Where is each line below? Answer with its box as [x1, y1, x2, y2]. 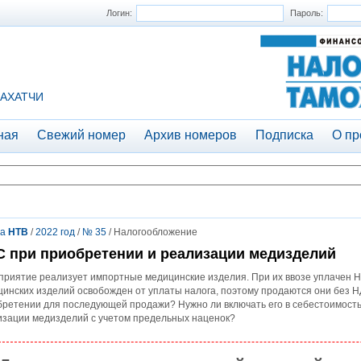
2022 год [35, 226, 75, 238]
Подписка [255, 128, 313, 142]
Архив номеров [144, 128, 237, 142]
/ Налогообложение [106, 226, 197, 238]
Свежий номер [37, 128, 126, 142]
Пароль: [290, 8, 323, 18]
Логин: [106, 8, 132, 18]
